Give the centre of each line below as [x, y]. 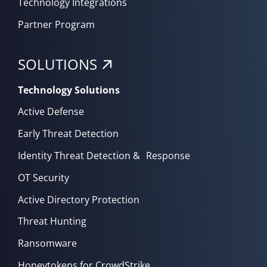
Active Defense [51, 112]
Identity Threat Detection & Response [104, 156]
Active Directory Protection [79, 199]
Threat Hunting [52, 221]
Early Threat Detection [68, 134]
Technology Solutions [69, 90]
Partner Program [56, 25]
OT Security [44, 178]
